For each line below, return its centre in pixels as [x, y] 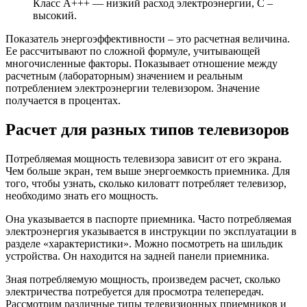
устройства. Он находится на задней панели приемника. [137, 256]
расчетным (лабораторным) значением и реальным [124, 76]
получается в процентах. [63, 101]
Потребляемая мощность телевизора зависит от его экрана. [144, 158]
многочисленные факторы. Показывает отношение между [142, 64]
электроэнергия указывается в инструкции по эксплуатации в [151, 231]
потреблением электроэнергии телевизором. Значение [133, 88]
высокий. [55, 16]
